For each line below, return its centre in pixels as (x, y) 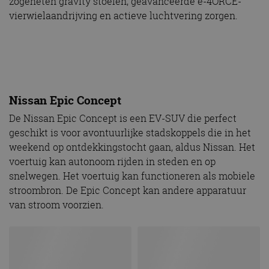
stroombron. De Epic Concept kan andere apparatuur (128, 191)
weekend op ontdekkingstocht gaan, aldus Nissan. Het (132, 147)
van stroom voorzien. (56, 205)
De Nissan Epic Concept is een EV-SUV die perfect (123, 119)
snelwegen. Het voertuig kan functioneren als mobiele (132, 176)
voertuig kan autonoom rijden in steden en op (112, 162)
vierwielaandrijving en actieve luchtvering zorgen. (123, 15)
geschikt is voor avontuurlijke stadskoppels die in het (130, 133)
